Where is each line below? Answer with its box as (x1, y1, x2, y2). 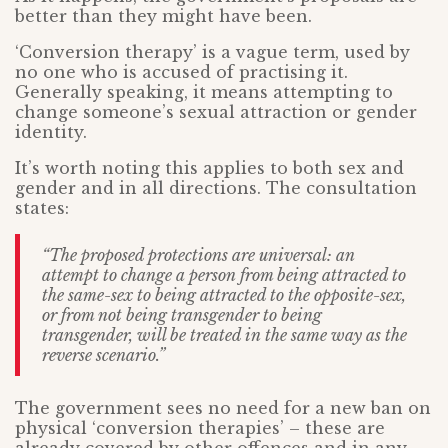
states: (15, 198, 69, 218)
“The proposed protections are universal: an (42, 245, 355, 265)
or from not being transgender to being (42, 305, 322, 325)
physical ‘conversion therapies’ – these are (15, 418, 385, 438)
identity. (15, 122, 87, 142)
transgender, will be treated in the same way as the (42, 325, 407, 345)
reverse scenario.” (42, 345, 165, 365)
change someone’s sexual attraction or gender (15, 102, 417, 122)
